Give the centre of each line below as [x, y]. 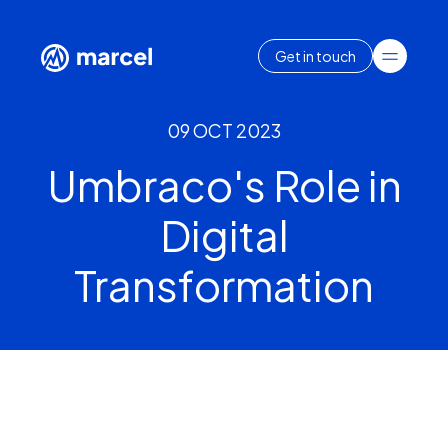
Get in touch [315, 55]
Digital [224, 234]
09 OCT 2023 [224, 130]
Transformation [224, 284]
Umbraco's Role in [224, 184]
